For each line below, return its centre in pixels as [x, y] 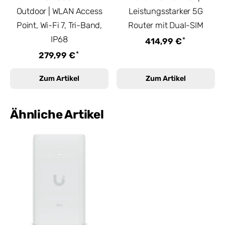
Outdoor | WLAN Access [59, 11]
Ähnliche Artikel [57, 114]
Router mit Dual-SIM [166, 25]
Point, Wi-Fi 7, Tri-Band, [59, 25]
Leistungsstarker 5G [166, 11]
